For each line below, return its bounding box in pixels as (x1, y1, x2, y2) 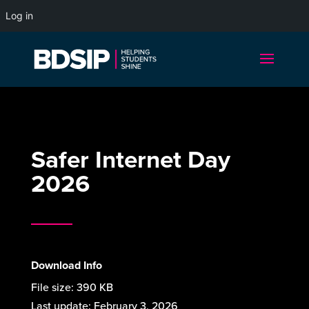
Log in (6, 10, 33, 21)
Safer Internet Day (30, 141, 230, 177)
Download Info (30, 257, 102, 273)
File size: (30, 279, 77, 295)
